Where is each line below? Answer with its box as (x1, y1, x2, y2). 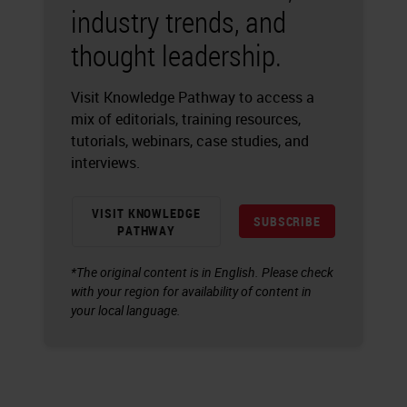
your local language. (71, 302, 181, 319)
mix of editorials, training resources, (71, 109, 301, 129)
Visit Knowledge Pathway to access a (71, 87, 314, 107)
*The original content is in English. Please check (71, 263, 333, 281)
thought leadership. (71, 35, 282, 74)
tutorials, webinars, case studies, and (71, 131, 309, 151)
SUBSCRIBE (253, 213, 321, 230)
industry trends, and (71, 2, 286, 41)
